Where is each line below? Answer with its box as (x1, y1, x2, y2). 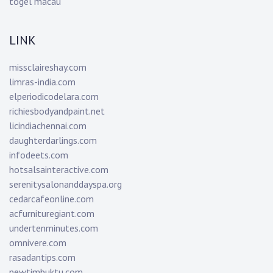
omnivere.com (9, 236, 66, 249)
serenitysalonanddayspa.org (9, 178, 122, 191)
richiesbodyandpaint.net (9, 105, 105, 118)
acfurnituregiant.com (9, 207, 94, 220)
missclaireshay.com (9, 61, 87, 74)
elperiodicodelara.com (9, 90, 99, 103)
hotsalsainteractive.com (9, 163, 108, 176)
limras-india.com (9, 76, 76, 88)
